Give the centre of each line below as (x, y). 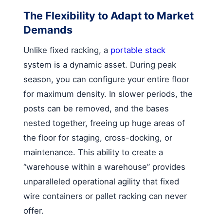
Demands (48, 29)
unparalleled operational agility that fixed (101, 181)
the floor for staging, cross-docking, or (98, 137)
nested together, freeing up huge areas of (104, 123)
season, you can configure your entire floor (106, 79)
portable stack (138, 50)
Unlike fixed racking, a (67, 50)
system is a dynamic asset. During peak (100, 64)
